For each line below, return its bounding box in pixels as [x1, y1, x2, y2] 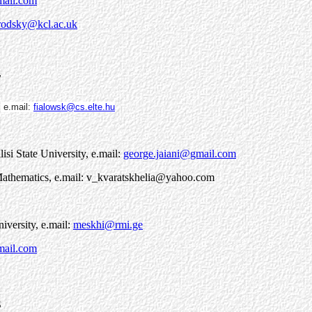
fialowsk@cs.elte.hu [33, 102, 115, 113]
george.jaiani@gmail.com [123, 148, 236, 160]
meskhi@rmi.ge [73, 219, 143, 231]
